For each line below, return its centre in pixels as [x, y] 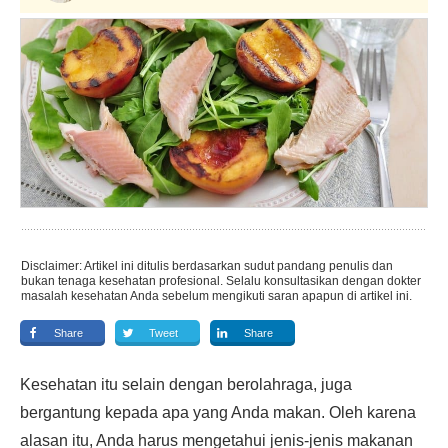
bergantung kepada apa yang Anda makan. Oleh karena [218, 412]
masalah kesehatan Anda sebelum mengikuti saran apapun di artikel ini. [216, 296]
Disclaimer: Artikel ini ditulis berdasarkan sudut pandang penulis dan [207, 266]
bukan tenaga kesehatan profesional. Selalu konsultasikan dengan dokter [221, 281]
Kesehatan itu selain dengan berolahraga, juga [186, 384]
